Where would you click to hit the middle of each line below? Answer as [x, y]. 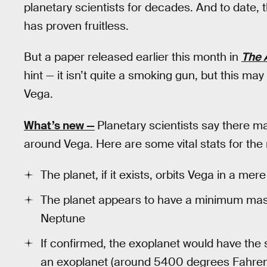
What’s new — [59, 125]
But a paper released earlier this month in [133, 57]
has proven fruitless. [76, 26]
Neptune [63, 219]
